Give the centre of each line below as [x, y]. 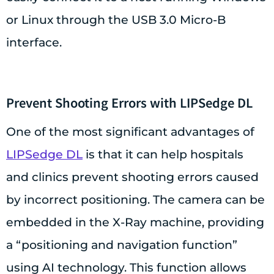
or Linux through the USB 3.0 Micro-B [116, 20]
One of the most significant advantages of [130, 132]
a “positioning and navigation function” [122, 245]
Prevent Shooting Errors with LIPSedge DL [129, 103]
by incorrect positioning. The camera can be [135, 200]
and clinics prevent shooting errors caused [132, 177]
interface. [34, 43]
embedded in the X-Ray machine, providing [135, 223]
